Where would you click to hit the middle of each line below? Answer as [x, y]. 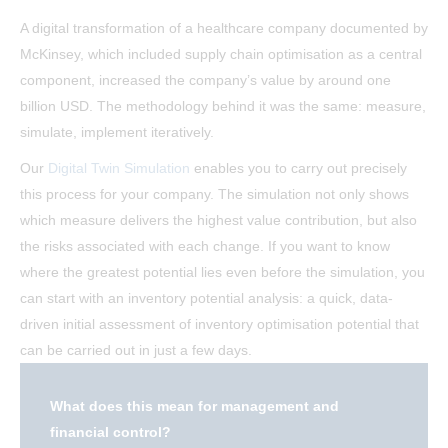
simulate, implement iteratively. [117, 132]
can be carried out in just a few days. [136, 350]
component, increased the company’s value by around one [205, 80]
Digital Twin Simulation [119, 168]
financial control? [110, 432]
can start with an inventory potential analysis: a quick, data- [206, 298]
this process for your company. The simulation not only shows [214, 194]
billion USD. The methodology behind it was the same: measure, [223, 106]
